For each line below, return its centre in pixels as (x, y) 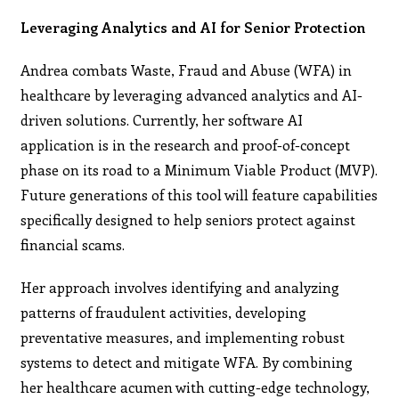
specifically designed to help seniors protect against (188, 219)
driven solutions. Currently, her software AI (162, 119)
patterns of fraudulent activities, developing (164, 312)
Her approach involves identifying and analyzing (180, 287)
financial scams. (73, 244)
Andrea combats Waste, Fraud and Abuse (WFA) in (187, 69)
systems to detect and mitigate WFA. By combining (187, 362)
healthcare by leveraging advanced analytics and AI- (192, 94)
